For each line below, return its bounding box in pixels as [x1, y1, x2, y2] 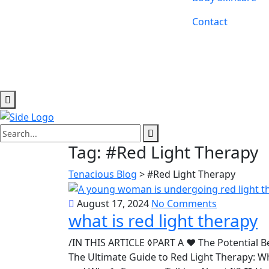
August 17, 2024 [74, 197, 151, 211]
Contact [192, 15, 228, 28]
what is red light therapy [68, 209, 258, 232]
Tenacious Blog [68, 167, 137, 181]
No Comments [151, 197, 217, 211]
